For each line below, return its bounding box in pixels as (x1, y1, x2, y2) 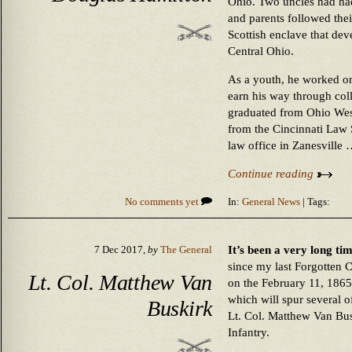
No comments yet (125, 196, 201, 207)
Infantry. (228, 326, 269, 339)
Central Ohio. (228, 45, 294, 57)
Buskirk (146, 295, 212, 321)
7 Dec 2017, (94, 244, 148, 255)
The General (160, 244, 212, 255)
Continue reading (228, 167, 317, 180)
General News (242, 196, 300, 207)
